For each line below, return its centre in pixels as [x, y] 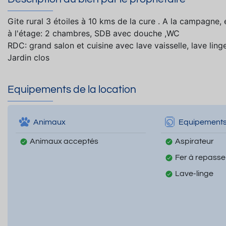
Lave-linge [194, 174]
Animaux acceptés [64, 142]
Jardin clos [29, 57]
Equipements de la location [72, 89]
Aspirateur [194, 142]
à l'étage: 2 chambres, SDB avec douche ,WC [94, 33]
